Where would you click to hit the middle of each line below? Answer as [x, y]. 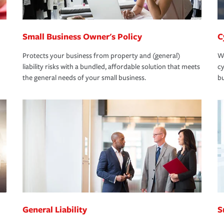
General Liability [55, 209]
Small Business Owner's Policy [82, 36]
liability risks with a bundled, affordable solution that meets [111, 67]
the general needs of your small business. [84, 78]
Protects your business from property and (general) [101, 56]
